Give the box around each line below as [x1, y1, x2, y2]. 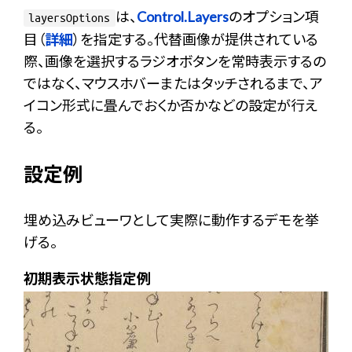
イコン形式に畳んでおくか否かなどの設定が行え [24, 97, 317, 114]
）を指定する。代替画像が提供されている [73, 31, 318, 48]
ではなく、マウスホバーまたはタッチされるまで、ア [24, 75, 323, 92]
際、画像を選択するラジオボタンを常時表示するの [24, 53, 326, 70]
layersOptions [28, 12, 111, 24]
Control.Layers [136, 8, 229, 25]
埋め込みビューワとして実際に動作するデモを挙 [24, 211, 319, 229]
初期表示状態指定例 [24, 269, 151, 287]
